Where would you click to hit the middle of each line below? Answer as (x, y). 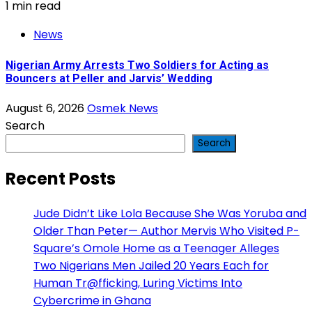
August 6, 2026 (46, 109)
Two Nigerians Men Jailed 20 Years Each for (151, 265)
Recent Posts (61, 178)
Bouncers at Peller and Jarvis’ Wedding (109, 78)
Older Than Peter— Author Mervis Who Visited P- (166, 231)
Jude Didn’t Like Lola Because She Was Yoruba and (170, 213)
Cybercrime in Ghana (92, 300)
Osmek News (123, 109)
